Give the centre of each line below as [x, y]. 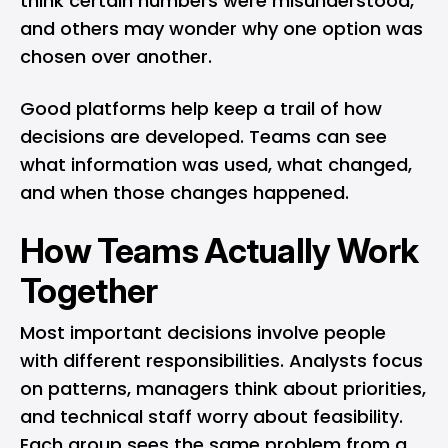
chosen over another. [116, 56]
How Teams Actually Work [219, 250]
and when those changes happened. [184, 192]
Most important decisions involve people [203, 332]
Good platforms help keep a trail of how [201, 108]
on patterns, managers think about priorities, [223, 388]
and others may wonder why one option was [221, 28]
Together [89, 290]
